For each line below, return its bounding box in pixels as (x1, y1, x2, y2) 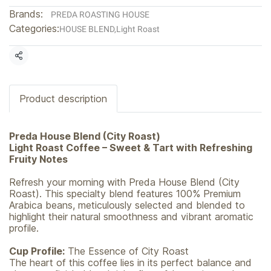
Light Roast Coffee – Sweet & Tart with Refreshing (9, 142, 252, 154)
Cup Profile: (9, 245, 65, 257)
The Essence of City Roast (65, 245, 189, 257)
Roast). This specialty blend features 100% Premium (9, 188, 241, 200)
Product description (19, 93, 107, 105)
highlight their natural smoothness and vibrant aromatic (9, 211, 253, 223)
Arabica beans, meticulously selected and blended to (9, 199, 245, 211)
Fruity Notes (9, 153, 68, 165)
